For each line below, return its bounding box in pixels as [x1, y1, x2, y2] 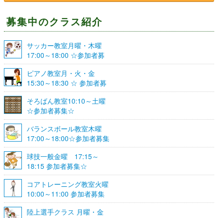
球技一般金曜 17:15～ [27, 151, 99, 161]
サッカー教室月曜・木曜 [27, 40, 102, 50]
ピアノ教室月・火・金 [27, 68, 95, 78]
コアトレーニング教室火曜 [27, 179, 109, 189]
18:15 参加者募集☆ [27, 161, 87, 171]
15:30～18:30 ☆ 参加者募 [27, 77, 107, 88]
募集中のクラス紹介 [6, 14, 103, 28]
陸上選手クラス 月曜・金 [27, 206, 104, 217]
